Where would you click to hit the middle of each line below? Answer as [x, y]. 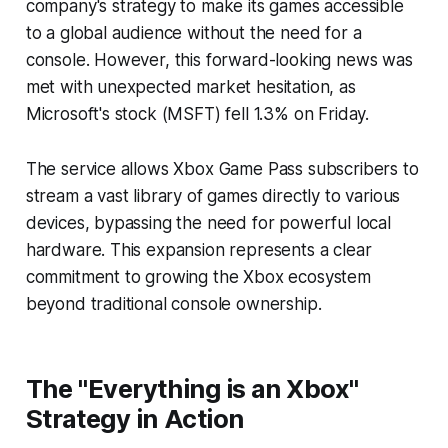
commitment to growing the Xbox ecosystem [198, 276]
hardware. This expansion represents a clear [198, 249]
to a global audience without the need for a [193, 32]
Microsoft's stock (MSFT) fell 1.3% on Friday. [197, 113]
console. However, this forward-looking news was [219, 59]
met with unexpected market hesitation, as [190, 86]
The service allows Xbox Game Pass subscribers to [222, 168]
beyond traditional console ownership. [173, 303]
